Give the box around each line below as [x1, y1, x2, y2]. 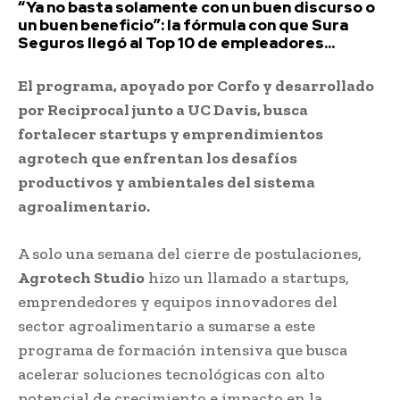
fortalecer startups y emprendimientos [18, 123, 323, 144]
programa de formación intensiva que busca [18, 339, 347, 360]
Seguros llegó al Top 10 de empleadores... [18, 32, 335, 53]
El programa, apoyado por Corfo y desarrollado [18, 75, 374, 96]
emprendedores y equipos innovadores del [18, 291, 337, 312]
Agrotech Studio [18, 267, 145, 287]
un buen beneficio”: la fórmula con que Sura [18, 14, 348, 35]
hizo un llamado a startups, [145, 267, 349, 287]
